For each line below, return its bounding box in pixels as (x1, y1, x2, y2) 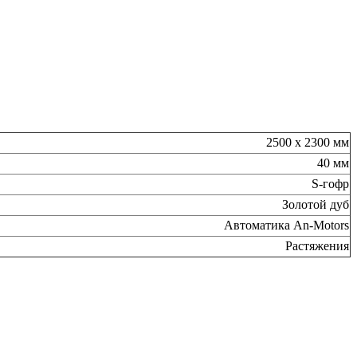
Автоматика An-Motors (224, 218, 349, 232)
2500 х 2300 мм (266, 135, 349, 149)
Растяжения (285, 238, 349, 253)
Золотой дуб (282, 197, 349, 211)
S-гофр (312, 176, 349, 190)
